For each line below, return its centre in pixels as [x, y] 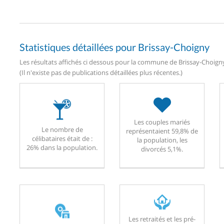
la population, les [162, 140]
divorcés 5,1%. [162, 149]
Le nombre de [62, 129]
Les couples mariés [162, 122]
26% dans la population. [62, 147]
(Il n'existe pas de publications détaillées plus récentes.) [101, 72]
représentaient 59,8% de [162, 131]
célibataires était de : [62, 138]
